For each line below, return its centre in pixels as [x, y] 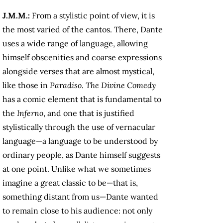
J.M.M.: [17, 16]
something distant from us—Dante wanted [80, 197]
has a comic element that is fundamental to [82, 99]
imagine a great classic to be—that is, [70, 183]
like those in [26, 85]
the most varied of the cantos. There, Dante [83, 30]
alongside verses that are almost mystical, [78, 71]
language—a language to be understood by [80, 141]
